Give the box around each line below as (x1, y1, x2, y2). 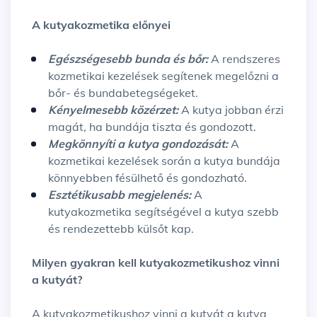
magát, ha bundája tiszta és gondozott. (48, 120, 256, 134)
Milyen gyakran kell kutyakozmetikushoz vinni (32, 255, 279, 270)
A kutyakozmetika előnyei (32, 18, 171, 33)
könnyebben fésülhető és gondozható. (48, 171, 247, 185)
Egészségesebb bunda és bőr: (48, 52, 211, 67)
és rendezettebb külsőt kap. (48, 221, 194, 236)
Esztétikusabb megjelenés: (48, 188, 194, 202)
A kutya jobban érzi (181, 103, 284, 117)
